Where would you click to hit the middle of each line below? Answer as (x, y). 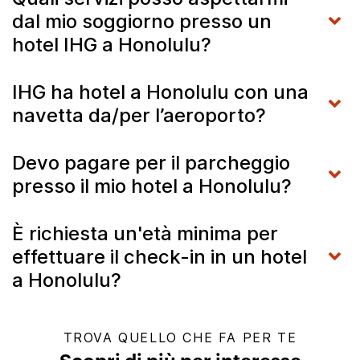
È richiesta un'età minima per (145, 233)
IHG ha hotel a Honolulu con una (160, 92)
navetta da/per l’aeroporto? (139, 115)
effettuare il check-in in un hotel (160, 257)
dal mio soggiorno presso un (142, 21)
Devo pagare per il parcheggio (151, 163)
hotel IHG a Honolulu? (112, 45)
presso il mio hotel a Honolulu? (152, 186)
